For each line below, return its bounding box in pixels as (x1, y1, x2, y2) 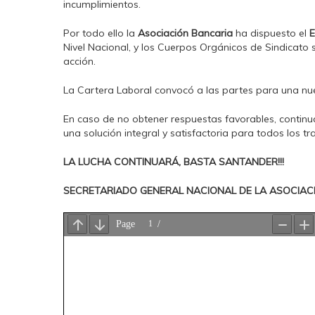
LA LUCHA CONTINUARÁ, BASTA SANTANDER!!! (63, 155, 284, 168)
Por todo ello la (63, 27, 138, 39)
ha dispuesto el (233, 27, 309, 39)
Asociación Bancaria (138, 27, 233, 39)
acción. (63, 55, 96, 67)
